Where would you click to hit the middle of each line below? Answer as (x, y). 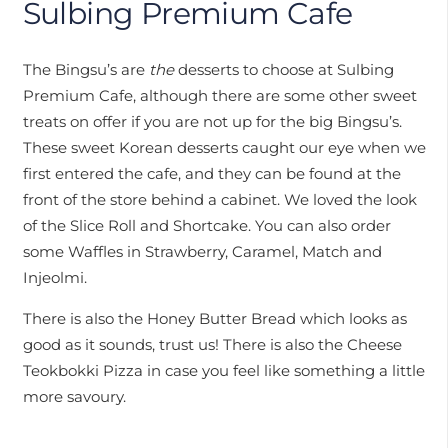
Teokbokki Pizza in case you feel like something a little (223, 370)
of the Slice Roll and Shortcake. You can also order (206, 225)
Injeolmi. (54, 277)
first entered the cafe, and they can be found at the (211, 173)
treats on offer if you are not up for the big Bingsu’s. (212, 121)
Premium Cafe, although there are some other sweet (219, 95)
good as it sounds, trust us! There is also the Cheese (212, 344)
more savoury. (74, 396)
